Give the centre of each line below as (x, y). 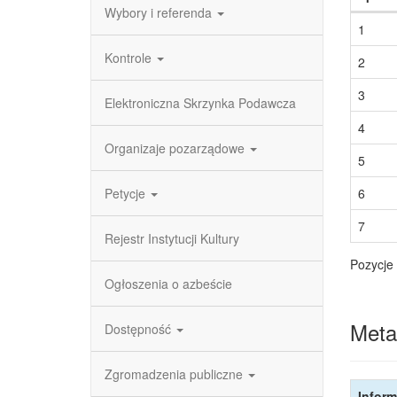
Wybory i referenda (160, 12)
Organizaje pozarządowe (176, 148)
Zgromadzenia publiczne (175, 374)
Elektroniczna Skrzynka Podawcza (200, 103)
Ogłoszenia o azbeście (168, 284)
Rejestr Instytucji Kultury (172, 238)
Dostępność (140, 329)
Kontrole (130, 58)
